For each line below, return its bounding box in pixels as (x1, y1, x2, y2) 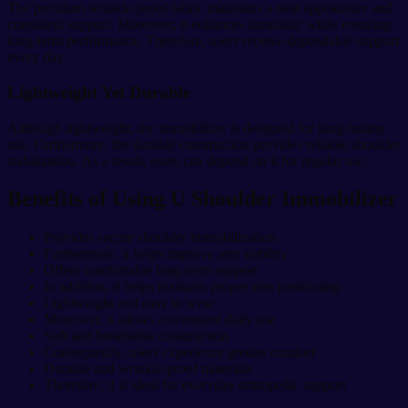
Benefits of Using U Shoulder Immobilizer (7, 187, 398, 211)
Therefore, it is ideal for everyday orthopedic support (44, 377, 346, 393)
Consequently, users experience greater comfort (44, 344, 315, 361)
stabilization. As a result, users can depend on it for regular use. (7, 152, 368, 168)
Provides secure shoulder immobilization (44, 229, 276, 246)
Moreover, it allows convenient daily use (44, 311, 276, 328)
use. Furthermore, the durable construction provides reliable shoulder (7, 136, 401, 152)
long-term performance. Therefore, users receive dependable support (7, 33, 399, 49)
